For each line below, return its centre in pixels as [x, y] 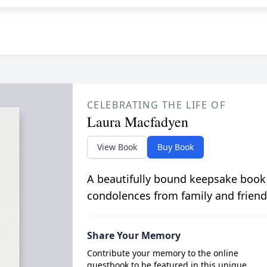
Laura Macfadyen [137, 122]
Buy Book [175, 147]
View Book [117, 147]
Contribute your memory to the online [162, 253]
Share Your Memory [133, 235]
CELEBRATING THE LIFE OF [156, 105]
